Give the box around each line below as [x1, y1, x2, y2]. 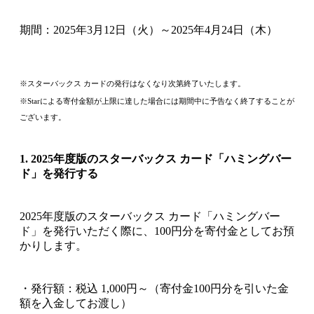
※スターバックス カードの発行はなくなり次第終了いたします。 [20, 79, 245, 88]
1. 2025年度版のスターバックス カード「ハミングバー [20, 153, 292, 165]
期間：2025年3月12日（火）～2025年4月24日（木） [20, 24, 278, 36]
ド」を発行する [20, 168, 98, 180]
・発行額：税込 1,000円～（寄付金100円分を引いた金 [20, 282, 289, 295]
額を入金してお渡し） [20, 297, 132, 310]
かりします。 [20, 240, 87, 252]
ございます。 [20, 112, 66, 121]
